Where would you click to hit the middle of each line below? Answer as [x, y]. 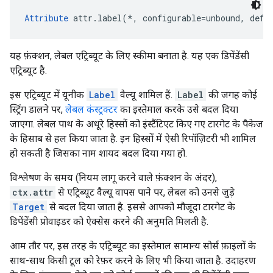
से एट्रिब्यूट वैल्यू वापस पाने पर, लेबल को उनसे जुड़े [145, 192]
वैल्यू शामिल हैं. [146, 95]
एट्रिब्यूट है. [28, 70]
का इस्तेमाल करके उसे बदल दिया [178, 109]
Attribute [46, 18]
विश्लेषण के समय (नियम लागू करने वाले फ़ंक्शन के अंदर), [113, 178]
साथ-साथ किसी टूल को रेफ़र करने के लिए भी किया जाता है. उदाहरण [133, 261]
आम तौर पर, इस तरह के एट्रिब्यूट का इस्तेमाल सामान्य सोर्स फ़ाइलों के [133, 246]
